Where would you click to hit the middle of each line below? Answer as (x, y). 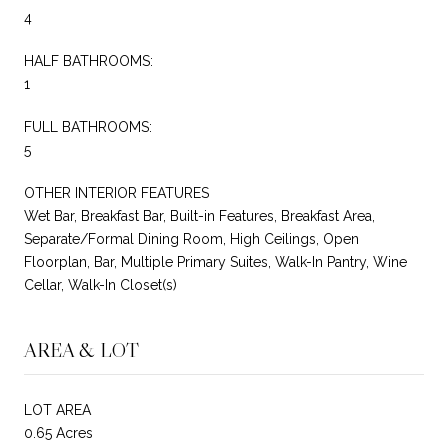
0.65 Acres (58, 432)
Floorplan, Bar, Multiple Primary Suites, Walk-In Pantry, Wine (215, 261)
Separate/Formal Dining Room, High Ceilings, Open (191, 238)
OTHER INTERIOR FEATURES (116, 192)
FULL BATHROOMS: (88, 126)
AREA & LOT (81, 349)
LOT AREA (57, 409)
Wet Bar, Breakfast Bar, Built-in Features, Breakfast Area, (199, 215)
